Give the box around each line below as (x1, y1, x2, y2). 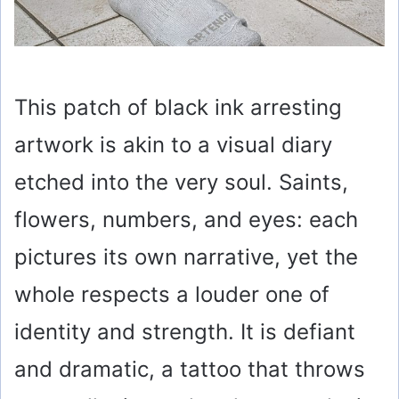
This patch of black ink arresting (14, 94, 342, 120)
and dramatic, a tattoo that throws (14, 355, 365, 382)
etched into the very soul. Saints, (14, 168, 348, 195)
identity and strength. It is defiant (14, 318, 355, 345)
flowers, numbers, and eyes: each (14, 206, 358, 232)
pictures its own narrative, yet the (14, 243, 358, 270)
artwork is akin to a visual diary (14, 131, 332, 158)
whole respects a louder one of (14, 281, 330, 307)
